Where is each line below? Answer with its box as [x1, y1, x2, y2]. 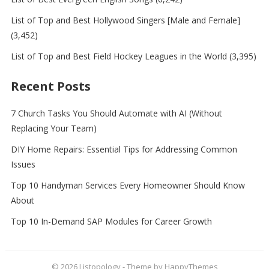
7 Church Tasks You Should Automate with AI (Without [10, 107, 222, 119]
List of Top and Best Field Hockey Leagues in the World [10, 50, 227, 62]
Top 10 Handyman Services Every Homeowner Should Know [10, 179, 245, 191]
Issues [10, 158, 35, 170]
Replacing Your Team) [10, 122, 97, 134]
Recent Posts [10, 77, 91, 94]
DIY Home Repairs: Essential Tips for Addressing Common [10, 143, 237, 155]
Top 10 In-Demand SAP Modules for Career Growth [10, 215, 212, 227]
